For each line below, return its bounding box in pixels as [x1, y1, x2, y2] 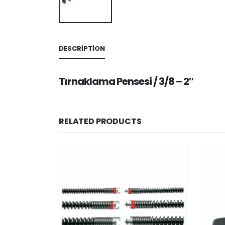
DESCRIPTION [59, 43, 105, 53]
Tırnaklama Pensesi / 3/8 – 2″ [59, 74, 193, 88]
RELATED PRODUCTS [59, 115, 142, 127]
